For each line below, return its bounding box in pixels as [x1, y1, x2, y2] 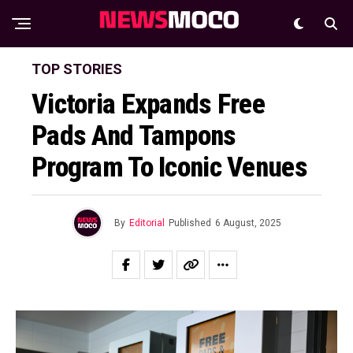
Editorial [129, 217, 165, 229]
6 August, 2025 [215, 217, 281, 229]
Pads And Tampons [32, 119, 236, 152]
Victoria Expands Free [32, 87, 265, 121]
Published [169, 217, 211, 229]
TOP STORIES [32, 61, 122, 77]
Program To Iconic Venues [32, 150, 307, 184]
